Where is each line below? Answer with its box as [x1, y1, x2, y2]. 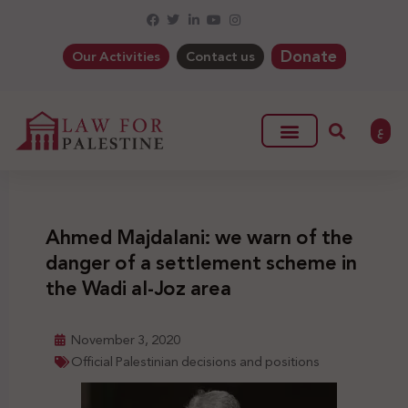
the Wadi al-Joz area [46, 271, 231, 307]
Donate [280, 42, 337, 71]
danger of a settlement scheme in [46, 246, 357, 281]
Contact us [185, 45, 255, 68]
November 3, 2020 [71, 328, 180, 352]
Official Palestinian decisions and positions [71, 350, 320, 374]
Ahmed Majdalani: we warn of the [46, 220, 353, 256]
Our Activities [71, 45, 160, 68]
